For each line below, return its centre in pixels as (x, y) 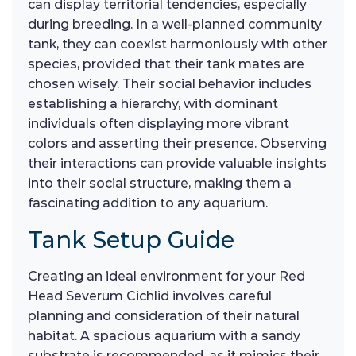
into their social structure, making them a (160, 184)
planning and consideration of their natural (164, 316)
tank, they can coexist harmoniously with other (178, 44)
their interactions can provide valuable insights (177, 164)
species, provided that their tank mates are (166, 64)
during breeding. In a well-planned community (175, 25)
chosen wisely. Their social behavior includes (170, 84)
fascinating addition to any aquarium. (148, 203)
